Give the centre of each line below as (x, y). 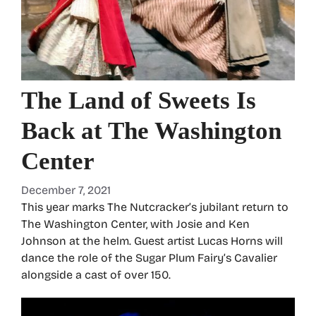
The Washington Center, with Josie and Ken (135, 224)
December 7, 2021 (66, 190)
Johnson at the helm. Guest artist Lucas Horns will (152, 241)
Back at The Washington (151, 130)
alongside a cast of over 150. (96, 274)
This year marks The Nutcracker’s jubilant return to (155, 207)
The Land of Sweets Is (139, 100)
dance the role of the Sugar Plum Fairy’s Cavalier (149, 257)
